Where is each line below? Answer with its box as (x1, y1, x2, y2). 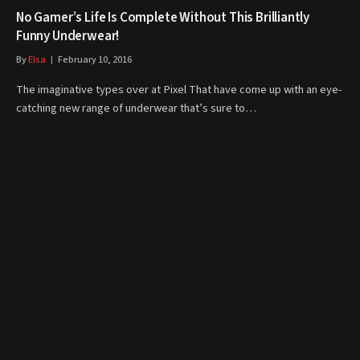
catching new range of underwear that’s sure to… (16, 100, 256, 117)
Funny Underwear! (16, 27, 120, 46)
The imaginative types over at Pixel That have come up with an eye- (16, 81, 342, 98)
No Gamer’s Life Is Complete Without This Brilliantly (16, 8, 310, 27)
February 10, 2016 (58, 53, 132, 67)
